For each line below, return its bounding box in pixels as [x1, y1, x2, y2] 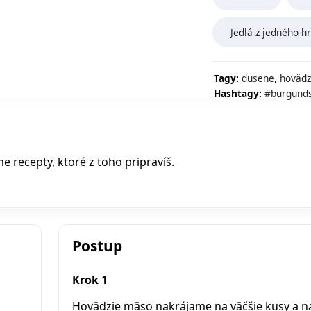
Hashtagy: [213, 86, 262, 100]
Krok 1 [72, 271, 108, 287]
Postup [72, 235, 122, 255]
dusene [241, 71, 274, 85]
